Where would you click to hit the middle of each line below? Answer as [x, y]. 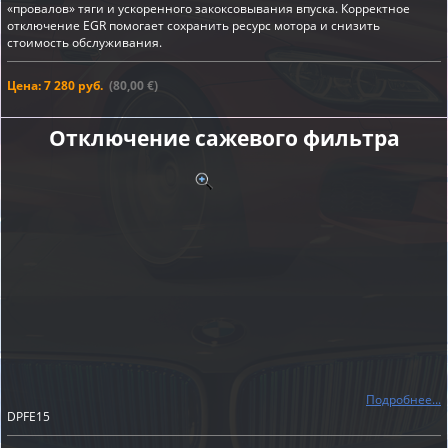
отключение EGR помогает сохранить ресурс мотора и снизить [193, 25]
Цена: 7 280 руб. [55, 85]
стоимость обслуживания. [84, 42]
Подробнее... [403, 399]
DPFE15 [28, 416]
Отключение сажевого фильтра [224, 138]
